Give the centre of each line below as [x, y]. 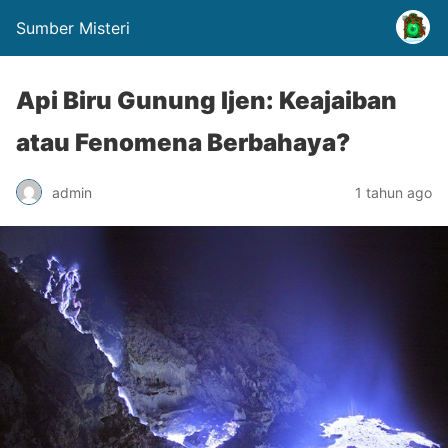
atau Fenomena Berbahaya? [183, 142]
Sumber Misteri [73, 28]
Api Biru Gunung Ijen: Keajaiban [206, 100]
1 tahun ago [393, 192]
